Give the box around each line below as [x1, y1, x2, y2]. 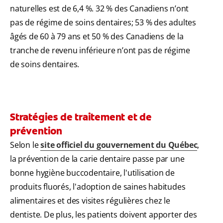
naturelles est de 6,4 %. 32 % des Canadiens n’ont [10, 3, 189, 14]
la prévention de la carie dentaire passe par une [10, 153, 185, 165]
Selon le [10, 139, 41, 151]
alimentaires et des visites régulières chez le [10, 195, 170, 207]
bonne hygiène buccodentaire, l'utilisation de [10, 167, 175, 179]
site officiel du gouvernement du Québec [40, 139, 198, 151]
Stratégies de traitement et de [10, 111, 152, 124]
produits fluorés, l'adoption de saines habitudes [10, 181, 186, 193]
